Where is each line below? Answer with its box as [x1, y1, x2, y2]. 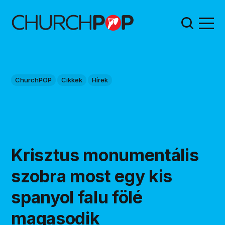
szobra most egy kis [11, 166, 172, 187]
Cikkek [61, 76, 83, 84]
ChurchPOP [15, 76, 52, 84]
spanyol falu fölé [11, 187, 143, 208]
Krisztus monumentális [11, 145, 199, 166]
